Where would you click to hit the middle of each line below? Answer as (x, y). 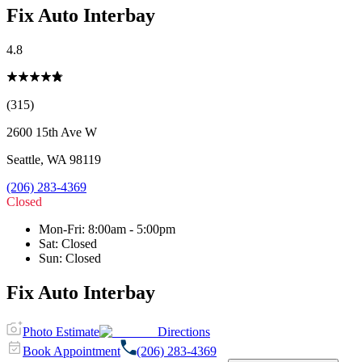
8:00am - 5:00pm (132, 229)
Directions (184, 331)
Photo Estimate (61, 331)
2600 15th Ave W (52, 132)
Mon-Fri (60, 229)
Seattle (23, 159)
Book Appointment (72, 351)
